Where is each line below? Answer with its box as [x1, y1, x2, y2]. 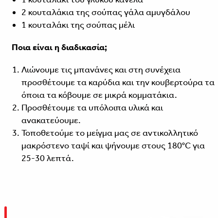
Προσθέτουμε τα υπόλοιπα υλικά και [21, 102, 163, 113]
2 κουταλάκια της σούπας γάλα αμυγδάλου [21, 7, 190, 18]
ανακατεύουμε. [21, 115, 81, 126]
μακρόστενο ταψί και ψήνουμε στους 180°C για [21, 140, 205, 151]
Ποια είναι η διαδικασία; [11, 42, 107, 53]
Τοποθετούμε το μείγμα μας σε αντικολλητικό [21, 127, 198, 139]
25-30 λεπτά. [21, 153, 74, 164]
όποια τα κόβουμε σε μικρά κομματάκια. [21, 90, 177, 101]
